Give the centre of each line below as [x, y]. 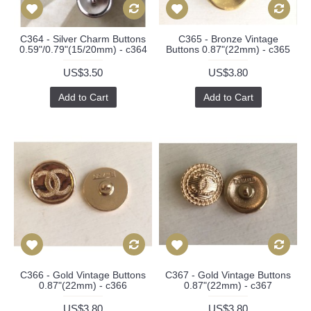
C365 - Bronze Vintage [228, 39]
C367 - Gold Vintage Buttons [228, 275]
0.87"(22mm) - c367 [228, 285]
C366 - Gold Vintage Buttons [83, 275]
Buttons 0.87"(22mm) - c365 [228, 49]
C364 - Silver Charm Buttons [83, 39]
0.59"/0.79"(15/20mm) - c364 [83, 49]
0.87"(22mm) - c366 [83, 285]
